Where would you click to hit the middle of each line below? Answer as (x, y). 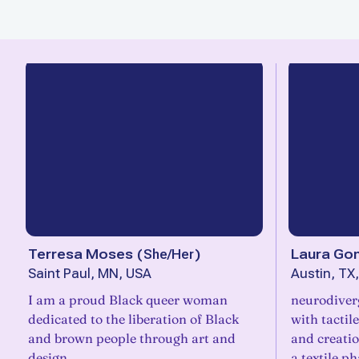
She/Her (169, 254)
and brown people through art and (132, 338)
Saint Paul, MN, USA (90, 274)
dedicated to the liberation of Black (133, 319)
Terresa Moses (81, 254)
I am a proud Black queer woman (128, 300)
